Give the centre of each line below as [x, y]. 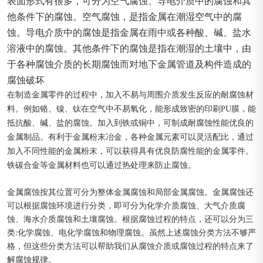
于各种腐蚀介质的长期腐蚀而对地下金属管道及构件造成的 [129, 64]
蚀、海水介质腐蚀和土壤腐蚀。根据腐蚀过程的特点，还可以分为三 [130, 220]
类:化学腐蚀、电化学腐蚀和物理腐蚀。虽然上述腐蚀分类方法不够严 [131, 233]
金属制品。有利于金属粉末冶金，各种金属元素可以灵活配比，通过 [130, 137]
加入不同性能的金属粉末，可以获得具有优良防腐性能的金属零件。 [130, 151]
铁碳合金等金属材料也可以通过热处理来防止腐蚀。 [102, 165]
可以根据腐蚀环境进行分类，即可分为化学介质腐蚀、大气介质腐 [126, 206]
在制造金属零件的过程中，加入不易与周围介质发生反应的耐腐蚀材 [130, 95]
